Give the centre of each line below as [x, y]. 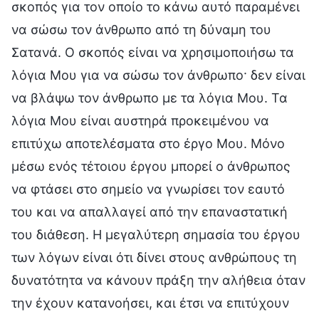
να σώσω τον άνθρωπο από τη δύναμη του [141, 29]
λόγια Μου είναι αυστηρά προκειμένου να [140, 120]
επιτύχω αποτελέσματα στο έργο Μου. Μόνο [148, 143]
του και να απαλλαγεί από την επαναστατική [150, 211]
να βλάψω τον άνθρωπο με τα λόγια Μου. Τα [150, 98]
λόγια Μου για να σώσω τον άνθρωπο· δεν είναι [158, 75]
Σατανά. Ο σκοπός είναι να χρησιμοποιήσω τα [153, 52]
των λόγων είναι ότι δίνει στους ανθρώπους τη [154, 257]
